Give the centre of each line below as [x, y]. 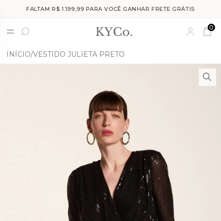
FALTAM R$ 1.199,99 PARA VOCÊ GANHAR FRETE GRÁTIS [110, 9]
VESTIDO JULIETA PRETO [79, 54]
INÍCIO [19, 54]
